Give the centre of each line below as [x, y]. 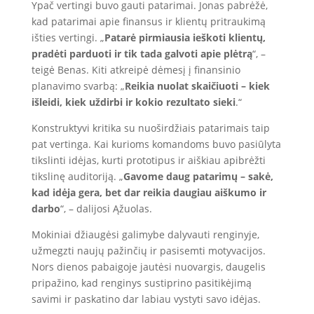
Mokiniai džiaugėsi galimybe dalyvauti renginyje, [145, 234]
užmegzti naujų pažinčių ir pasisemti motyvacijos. [148, 251]
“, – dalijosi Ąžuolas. [106, 209]
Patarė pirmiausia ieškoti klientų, [185, 37]
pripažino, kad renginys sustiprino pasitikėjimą [141, 283]
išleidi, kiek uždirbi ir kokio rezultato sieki [133, 102]
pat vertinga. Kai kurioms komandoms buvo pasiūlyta [156, 144]
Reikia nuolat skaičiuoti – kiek [197, 86]
